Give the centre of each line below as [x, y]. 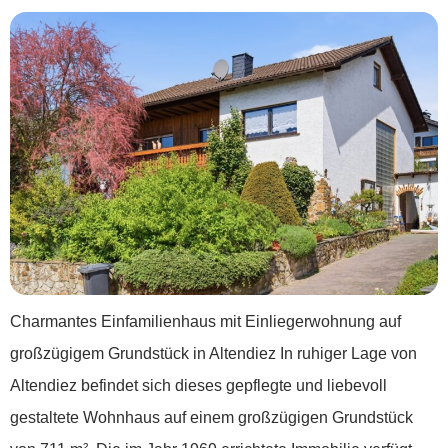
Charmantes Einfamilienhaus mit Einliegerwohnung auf [205, 321]
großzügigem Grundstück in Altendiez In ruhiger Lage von [213, 353]
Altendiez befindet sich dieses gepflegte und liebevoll [198, 385]
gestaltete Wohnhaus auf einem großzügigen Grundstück [211, 417]
